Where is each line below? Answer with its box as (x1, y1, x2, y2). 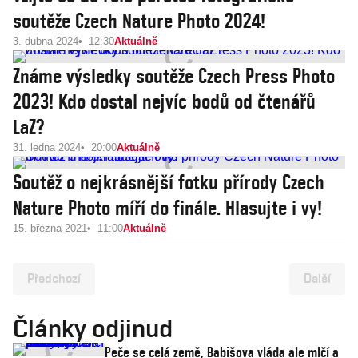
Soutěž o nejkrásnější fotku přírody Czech (13, 170, 324, 194)
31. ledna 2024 (13, 141, 81, 153)
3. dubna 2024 (13, 35, 78, 47)
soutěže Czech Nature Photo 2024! (13, 9, 265, 33)
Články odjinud (13, 313, 173, 343)
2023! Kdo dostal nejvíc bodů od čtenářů (13, 89, 316, 113)
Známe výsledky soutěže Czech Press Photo (13, 64, 335, 88)
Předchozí (27, 271, 81, 286)
